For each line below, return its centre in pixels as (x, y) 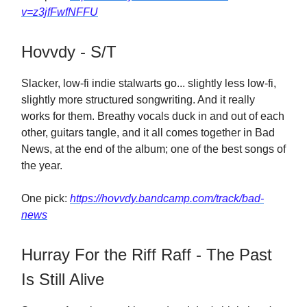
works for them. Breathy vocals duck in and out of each (153, 116)
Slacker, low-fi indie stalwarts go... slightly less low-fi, (149, 83)
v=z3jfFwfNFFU (60, 12)
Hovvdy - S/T (69, 52)
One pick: (46, 198)
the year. (42, 165)
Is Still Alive (63, 279)
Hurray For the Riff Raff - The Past (147, 255)
